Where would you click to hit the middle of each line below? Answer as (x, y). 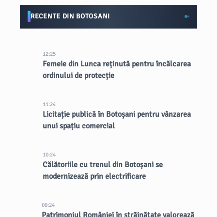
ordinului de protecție (79, 76)
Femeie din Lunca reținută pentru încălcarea (117, 64)
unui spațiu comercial (79, 126)
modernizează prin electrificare (94, 176)
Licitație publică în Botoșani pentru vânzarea (117, 114)
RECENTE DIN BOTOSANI (70, 16)
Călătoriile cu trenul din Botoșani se (102, 165)
